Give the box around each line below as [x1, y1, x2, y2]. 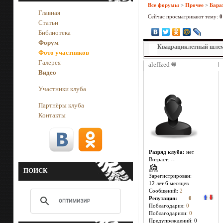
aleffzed [148, 61, 170, 68]
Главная [38, 9, 60, 16]
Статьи [38, 19, 58, 26]
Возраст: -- [149, 157, 175, 162]
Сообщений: [149, 188, 180, 194]
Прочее [185, 2, 204, 8]
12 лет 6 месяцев [149, 181, 189, 186]
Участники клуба [38, 85, 86, 93]
